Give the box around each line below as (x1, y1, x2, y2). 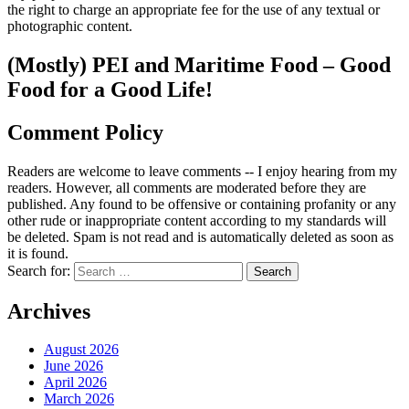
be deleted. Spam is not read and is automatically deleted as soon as (7, 228, 393, 245)
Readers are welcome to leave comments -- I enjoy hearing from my (7, 163, 397, 179)
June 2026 (44, 358, 103, 374)
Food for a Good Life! (7, 77, 213, 101)
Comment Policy (7, 120, 163, 144)
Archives (7, 299, 90, 323)
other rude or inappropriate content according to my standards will (7, 212, 386, 228)
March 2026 (44, 391, 114, 407)
